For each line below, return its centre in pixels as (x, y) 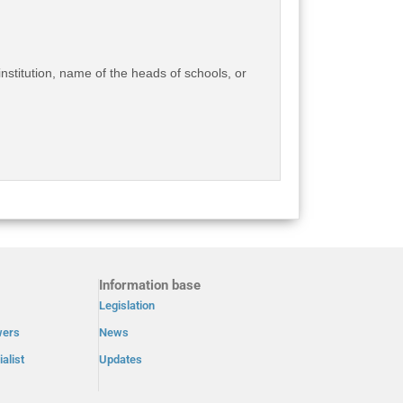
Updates (120, 359)
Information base (149, 285)
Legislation (126, 305)
